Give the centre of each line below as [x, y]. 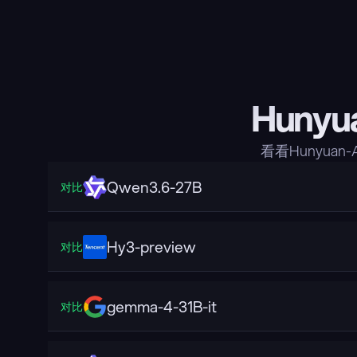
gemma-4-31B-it [162, 306]
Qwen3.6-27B [154, 186]
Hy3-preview [151, 246]
